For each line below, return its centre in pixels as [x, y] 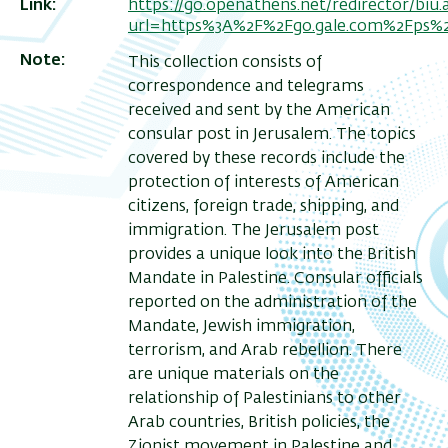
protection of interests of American [263, 183]
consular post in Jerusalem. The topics [272, 135]
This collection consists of [225, 63]
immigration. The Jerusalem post [253, 231]
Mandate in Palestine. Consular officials [275, 279]
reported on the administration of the [272, 303]
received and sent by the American [259, 111]
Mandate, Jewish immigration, [241, 327]
